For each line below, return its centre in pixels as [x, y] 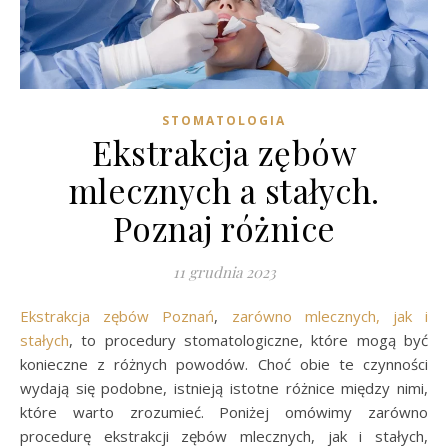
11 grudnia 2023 [224, 271]
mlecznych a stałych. [224, 189]
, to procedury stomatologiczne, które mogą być [248, 339]
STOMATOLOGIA [224, 120]
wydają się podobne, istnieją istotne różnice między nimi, [224, 387]
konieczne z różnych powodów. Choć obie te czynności [224, 363]
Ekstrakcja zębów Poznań [122, 315]
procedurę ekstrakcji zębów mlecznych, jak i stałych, [224, 435]
